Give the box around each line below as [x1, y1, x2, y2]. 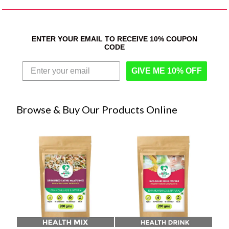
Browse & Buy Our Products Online [16, 103, 178, 116]
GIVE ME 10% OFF [131, 66, 202, 75]
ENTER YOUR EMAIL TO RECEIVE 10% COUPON [32, 34, 197, 43]
